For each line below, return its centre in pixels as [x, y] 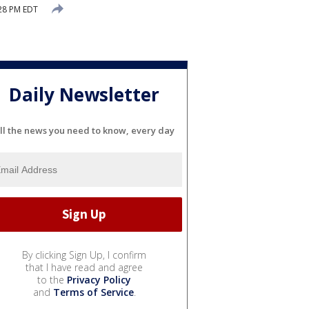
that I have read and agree [84, 267]
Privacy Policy [99, 279]
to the [52, 279]
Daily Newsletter [84, 95]
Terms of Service [93, 292]
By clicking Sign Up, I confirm [84, 255]
